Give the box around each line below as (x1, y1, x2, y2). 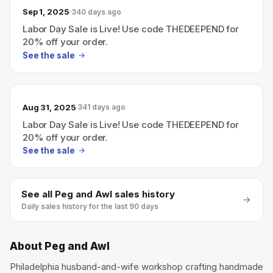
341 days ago (77, 102, 126, 112)
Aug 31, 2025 (23, 102, 76, 112)
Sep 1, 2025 (23, 7, 69, 16)
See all (21, 188, 55, 200)
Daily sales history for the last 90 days (21, 202, 158, 211)
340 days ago (71, 7, 121, 16)
